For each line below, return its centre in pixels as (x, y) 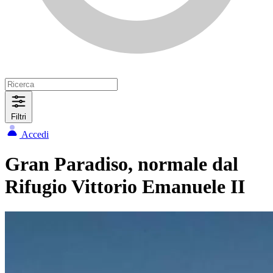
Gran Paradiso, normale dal (122, 164)
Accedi (35, 134)
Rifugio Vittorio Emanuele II (125, 187)
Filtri (19, 117)
